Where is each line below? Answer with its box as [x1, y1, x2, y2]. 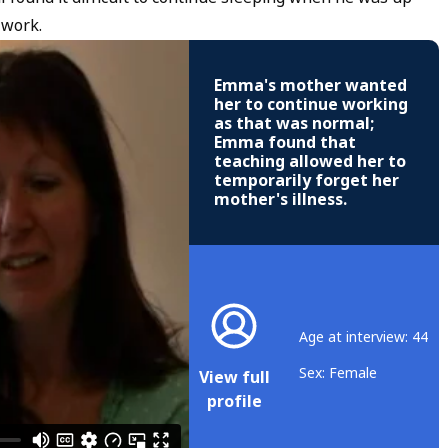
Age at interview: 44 [299, 326, 428, 347]
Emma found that [214, 131, 356, 155]
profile [206, 389, 262, 413]
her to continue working [214, 93, 408, 117]
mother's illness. [214, 188, 347, 212]
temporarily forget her [214, 169, 399, 193]
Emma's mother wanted [214, 74, 407, 98]
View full [199, 365, 270, 389]
